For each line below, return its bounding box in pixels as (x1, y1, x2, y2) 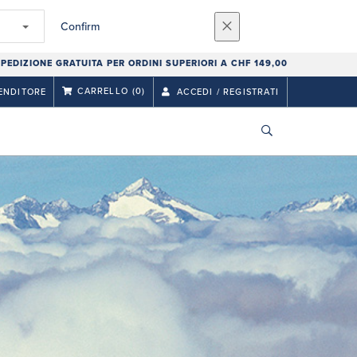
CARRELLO (77, 86, 128, 96)
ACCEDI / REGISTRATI (174, 86, 279, 97)
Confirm (61, 19, 100, 33)
